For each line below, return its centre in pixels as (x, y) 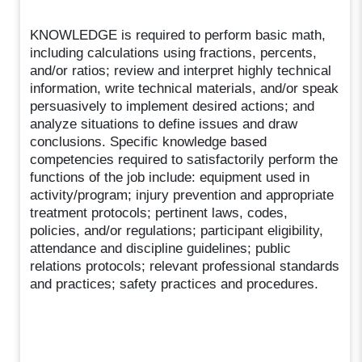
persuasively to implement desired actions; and (173, 106)
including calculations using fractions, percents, (174, 53)
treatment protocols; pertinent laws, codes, (159, 213)
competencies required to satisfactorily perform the (184, 159)
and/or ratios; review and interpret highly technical (181, 70)
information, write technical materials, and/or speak (185, 88)
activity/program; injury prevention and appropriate (182, 195)
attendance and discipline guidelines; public (161, 248)
